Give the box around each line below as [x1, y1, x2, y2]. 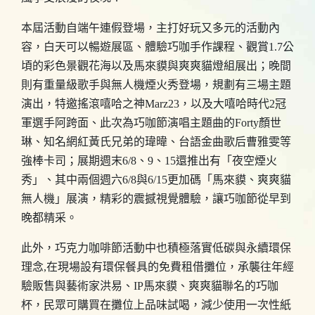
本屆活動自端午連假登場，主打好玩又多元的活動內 [21, 22, 280, 34]
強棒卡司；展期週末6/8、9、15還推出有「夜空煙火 [21, 155, 277, 167]
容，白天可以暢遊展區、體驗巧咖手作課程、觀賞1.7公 [21, 41, 294, 53]
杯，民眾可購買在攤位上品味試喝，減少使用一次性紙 [21, 299, 291, 311]
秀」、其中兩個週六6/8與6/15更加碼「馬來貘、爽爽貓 [21, 174, 291, 186]
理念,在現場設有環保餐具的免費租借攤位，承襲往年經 [21, 261, 294, 273]
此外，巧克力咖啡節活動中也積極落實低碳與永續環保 [21, 242, 291, 254]
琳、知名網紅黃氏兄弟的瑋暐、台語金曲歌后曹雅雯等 [21, 136, 291, 148]
